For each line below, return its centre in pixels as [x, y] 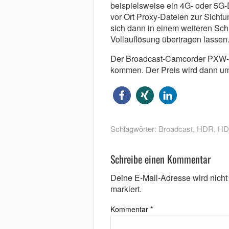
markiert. [126, 189]
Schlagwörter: [134, 129]
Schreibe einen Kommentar [160, 159]
